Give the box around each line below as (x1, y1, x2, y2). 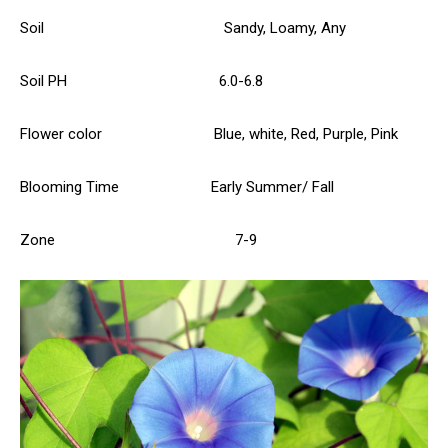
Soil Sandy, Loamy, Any (20, 19, 346, 38)
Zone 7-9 (20, 231, 257, 250)
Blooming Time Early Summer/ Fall (20, 178, 334, 197)
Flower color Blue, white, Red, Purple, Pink (20, 125, 398, 144)
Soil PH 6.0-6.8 (20, 72, 263, 91)
